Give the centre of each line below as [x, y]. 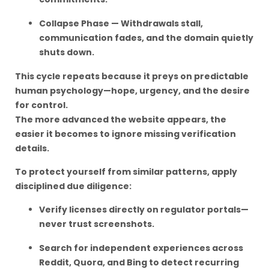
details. [32, 148]
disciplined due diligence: [73, 186]
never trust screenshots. [97, 224]
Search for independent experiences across [141, 248]
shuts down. [67, 52]
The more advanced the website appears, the [121, 119]
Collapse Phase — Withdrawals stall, [121, 23]
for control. [41, 105]
